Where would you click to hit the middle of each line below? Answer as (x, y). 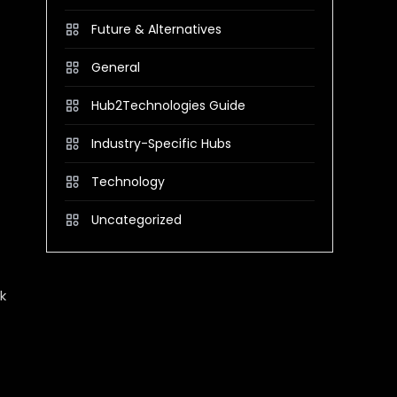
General (116, 67)
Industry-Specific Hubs (161, 144)
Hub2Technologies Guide (168, 105)
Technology (128, 182)
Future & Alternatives (156, 29)
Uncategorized (136, 220)
